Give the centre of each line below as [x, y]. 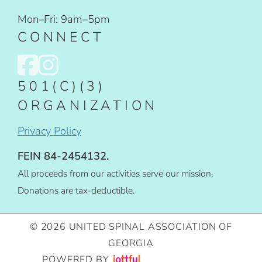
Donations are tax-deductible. [77, 191]
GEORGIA [131, 243]
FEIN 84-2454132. [63, 156]
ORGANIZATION [88, 106]
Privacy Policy [49, 130]
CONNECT [61, 37]
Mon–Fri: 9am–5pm [64, 19]
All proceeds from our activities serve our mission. [115, 174]
